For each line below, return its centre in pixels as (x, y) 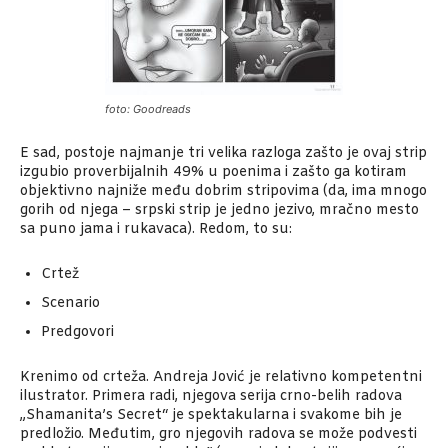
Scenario (70, 304)
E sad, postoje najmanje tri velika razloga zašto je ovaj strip (223, 154)
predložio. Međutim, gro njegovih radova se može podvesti (218, 435)
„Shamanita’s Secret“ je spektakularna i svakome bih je (211, 416)
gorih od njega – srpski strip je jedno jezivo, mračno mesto (219, 211)
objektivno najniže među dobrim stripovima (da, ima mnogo (223, 192)
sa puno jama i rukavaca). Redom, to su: (156, 230)
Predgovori (77, 333)
